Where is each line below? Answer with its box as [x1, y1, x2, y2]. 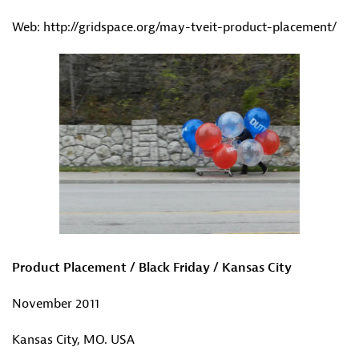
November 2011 [12, 296, 99, 312]
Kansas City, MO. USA [12, 332, 135, 348]
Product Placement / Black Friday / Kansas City [12, 260, 292, 276]
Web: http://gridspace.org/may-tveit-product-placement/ [12, 19, 337, 35]
